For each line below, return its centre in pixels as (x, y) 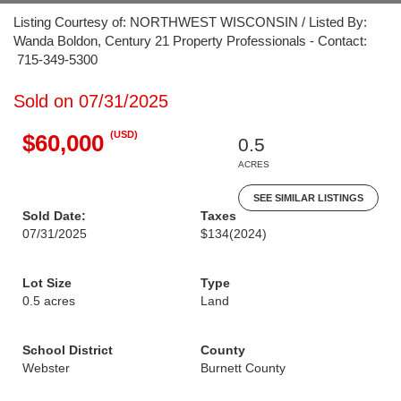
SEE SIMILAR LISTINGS (308, 198)
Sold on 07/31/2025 (91, 101)
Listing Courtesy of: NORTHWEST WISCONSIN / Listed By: (190, 22)
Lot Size (47, 283)
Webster (46, 368)
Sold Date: (54, 216)
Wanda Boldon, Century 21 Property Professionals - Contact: (190, 41)
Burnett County (243, 368)
